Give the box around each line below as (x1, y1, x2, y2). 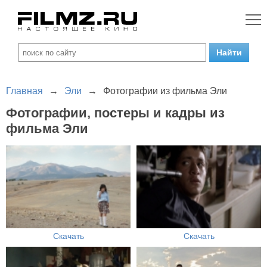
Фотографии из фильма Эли (103, 86, 227, 96)
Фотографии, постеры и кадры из (6, 105, 225, 121)
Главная (6, 86, 43, 96)
